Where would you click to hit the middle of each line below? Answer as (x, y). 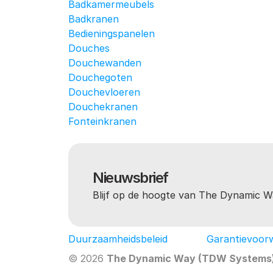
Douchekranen (103, 107)
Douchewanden (105, 63)
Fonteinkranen (102, 121)
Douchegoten (100, 77)
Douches (89, 48)
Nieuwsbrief (130, 178)
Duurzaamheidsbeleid (118, 239)
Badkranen (94, 19)
